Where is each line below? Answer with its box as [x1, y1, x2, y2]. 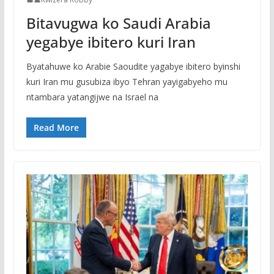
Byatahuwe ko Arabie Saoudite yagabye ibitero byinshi [26, 60, 240, 72]
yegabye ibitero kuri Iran [26, 31, 196, 52]
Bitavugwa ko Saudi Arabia [26, 12, 211, 33]
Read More [33, 121, 79, 133]
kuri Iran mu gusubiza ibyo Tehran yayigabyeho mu [26, 75, 228, 87]
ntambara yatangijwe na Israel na [26, 91, 158, 103]
